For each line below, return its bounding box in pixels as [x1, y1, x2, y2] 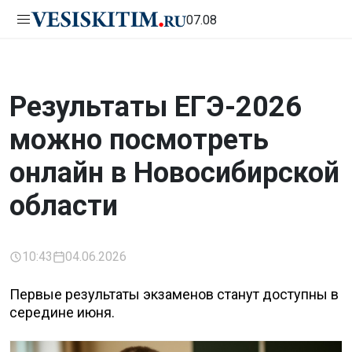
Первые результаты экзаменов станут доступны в [9, 286, 339, 302]
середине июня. [9, 304, 115, 321]
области [9, 189, 118, 222]
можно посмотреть [9, 123, 269, 156]
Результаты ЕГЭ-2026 [9, 90, 302, 123]
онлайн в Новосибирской [9, 156, 339, 189]
